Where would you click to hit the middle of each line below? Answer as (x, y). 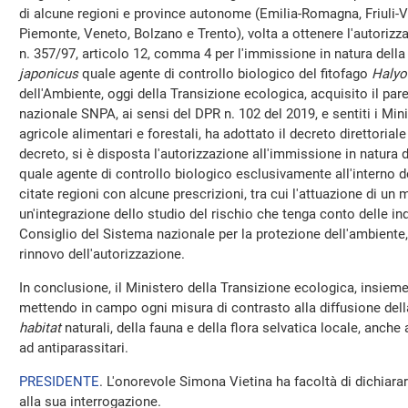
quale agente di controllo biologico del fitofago (225, 74)
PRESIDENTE (59, 382)
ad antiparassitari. (74, 348)
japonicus (49, 74)
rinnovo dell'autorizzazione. (102, 254)
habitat (40, 328)
